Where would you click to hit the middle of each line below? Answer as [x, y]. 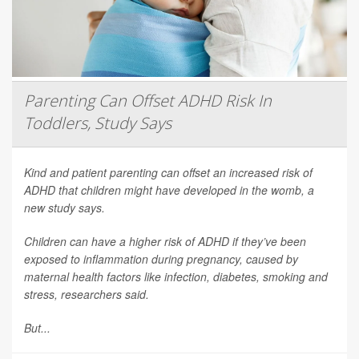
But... [37, 327]
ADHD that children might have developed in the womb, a [169, 190]
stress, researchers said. [87, 294]
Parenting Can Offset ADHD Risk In [148, 100]
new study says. [65, 207]
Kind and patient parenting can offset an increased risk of [168, 172]
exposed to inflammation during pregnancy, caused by [161, 258]
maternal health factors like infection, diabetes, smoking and [176, 276]
